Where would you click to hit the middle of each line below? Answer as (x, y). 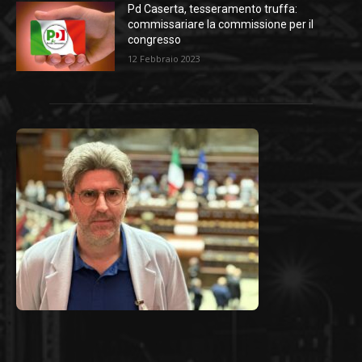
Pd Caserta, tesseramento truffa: (213, 9)
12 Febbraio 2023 (164, 59)
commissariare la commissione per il (221, 25)
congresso (155, 40)
